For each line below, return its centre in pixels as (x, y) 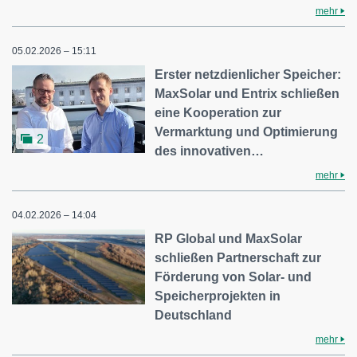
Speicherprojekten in (218, 296)
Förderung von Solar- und (233, 277)
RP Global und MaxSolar (229, 239)
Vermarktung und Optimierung (247, 132)
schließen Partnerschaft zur (238, 258)
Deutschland (194, 316)
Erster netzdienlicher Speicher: (248, 75)
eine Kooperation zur (218, 113)
